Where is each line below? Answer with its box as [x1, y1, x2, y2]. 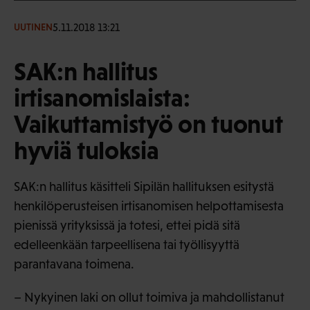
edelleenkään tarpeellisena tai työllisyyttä [14, 237, 239, 252]
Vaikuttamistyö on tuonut [14, 109, 283, 138]
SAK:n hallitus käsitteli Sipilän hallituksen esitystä [14, 179, 274, 194]
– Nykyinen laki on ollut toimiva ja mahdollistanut [14, 289, 284, 304]
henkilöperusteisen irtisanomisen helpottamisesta [14, 198, 284, 213]
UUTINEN [14, 21, 53, 33]
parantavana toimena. [14, 256, 134, 271]
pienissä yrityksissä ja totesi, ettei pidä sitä [14, 217, 240, 232]
